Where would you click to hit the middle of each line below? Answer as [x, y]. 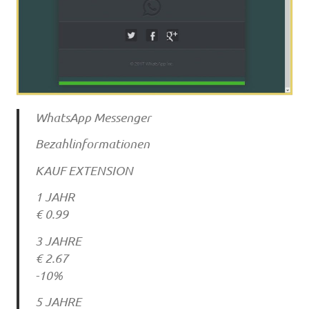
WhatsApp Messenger [93, 117]
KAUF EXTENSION [84, 170]
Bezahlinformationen [92, 144]
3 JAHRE [58, 240]
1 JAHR [54, 197]
